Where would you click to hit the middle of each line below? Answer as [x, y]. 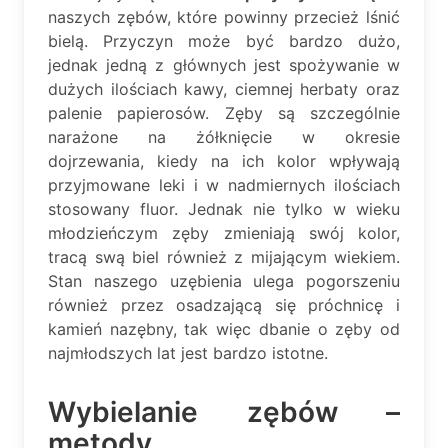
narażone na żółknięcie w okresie [224, 136]
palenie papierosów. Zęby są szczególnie [224, 112]
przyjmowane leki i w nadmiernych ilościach [224, 184]
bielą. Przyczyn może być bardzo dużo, [224, 40]
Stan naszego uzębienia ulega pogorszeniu [224, 280]
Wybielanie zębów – [224, 411]
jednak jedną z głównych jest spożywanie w [224, 64]
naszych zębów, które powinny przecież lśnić [224, 16]
